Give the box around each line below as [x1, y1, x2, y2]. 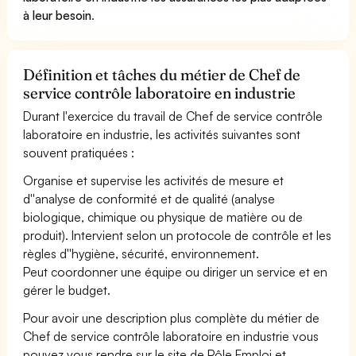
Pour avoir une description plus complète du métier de [23, 309, 320, 326]
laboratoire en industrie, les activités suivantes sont [23, 126, 301, 142]
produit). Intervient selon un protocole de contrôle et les [23, 226, 332, 243]
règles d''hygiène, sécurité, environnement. [23, 245, 260, 261]
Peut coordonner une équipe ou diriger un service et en [23, 263, 328, 280]
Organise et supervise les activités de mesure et [23, 172, 284, 188]
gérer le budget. [23, 281, 111, 298]
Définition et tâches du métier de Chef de [23, 64, 301, 84]
